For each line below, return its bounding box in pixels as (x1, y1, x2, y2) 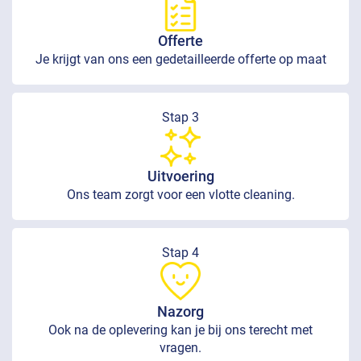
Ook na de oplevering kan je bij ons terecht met (48, 322, 313, 338)
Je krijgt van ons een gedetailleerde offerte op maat (35, 52, 326, 68)
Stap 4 (162, 245, 199, 261)
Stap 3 (162, 110, 199, 126)
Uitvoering (147, 168, 214, 185)
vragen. (160, 340, 201, 356)
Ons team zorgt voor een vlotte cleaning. (66, 187, 295, 203)
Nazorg (157, 303, 204, 321)
